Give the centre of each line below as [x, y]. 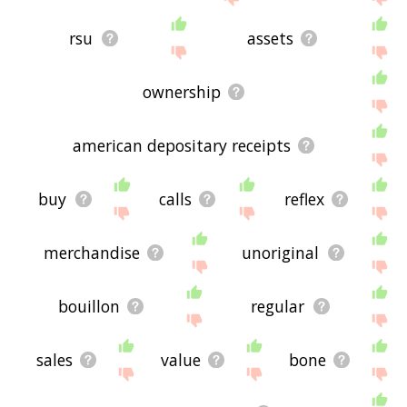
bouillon [89, 306]
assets [270, 38]
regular [278, 306]
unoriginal [281, 252]
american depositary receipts [181, 145]
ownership [181, 91]
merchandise [91, 252]
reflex [304, 199]
